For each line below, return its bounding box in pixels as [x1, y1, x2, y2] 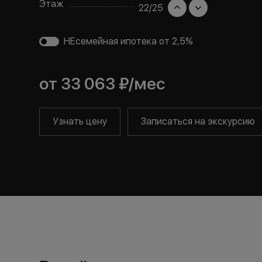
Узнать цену [53, 116, 108, 127]
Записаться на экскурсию [141, 116, 256, 127]
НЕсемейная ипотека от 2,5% [64, 36, 194, 47]
